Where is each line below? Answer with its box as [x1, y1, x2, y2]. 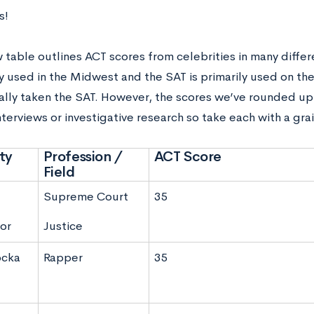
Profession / [43, 147, 123, 165]
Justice [43, 218, 83, 233]
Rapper [43, 250, 83, 265]
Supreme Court [43, 189, 128, 204]
